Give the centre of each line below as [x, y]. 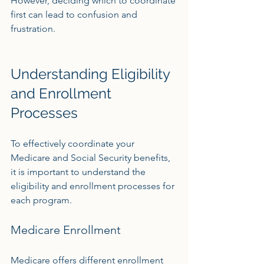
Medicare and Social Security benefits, [92, 158]
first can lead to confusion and [75, 14]
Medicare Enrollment [66, 230]
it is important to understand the [79, 172]
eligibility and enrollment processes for [94, 186]
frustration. [33, 29]
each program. [41, 200]
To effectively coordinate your [74, 143]
